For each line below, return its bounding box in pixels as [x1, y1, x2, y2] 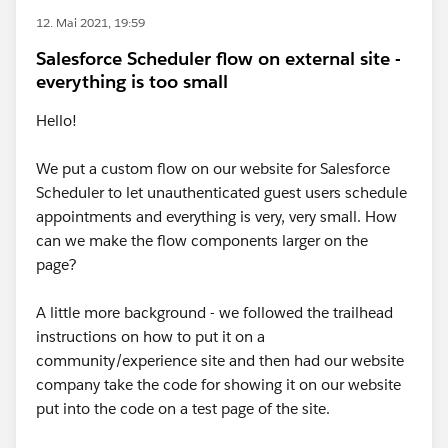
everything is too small [36, 70, 228, 93]
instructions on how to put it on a [36, 327, 265, 346]
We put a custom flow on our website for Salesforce [36, 159, 390, 178]
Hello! [36, 111, 77, 130]
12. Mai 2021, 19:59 [36, 14, 145, 31]
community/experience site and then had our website [36, 351, 404, 370]
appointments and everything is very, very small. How [36, 207, 397, 226]
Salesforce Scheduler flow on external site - [36, 47, 401, 70]
